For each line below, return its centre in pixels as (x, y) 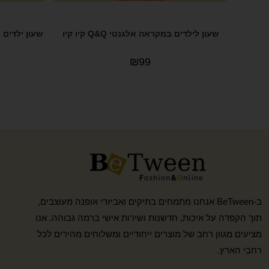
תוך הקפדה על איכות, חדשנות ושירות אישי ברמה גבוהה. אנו (149, 217)
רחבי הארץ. (240, 250)
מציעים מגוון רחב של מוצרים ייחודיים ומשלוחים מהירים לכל (150, 234)
